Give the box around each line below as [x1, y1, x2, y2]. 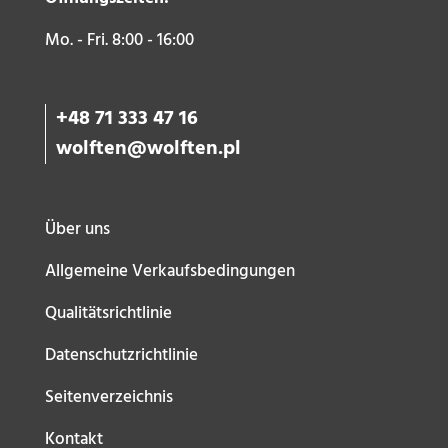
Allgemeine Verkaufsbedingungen [44, 257, 295, 285]
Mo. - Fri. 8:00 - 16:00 [44, 27, 194, 55]
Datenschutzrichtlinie [44, 341, 198, 369]
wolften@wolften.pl [55, 132, 241, 165]
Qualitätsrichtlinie [44, 299, 172, 327]
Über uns [44, 215, 110, 243]
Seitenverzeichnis [44, 383, 173, 411]
